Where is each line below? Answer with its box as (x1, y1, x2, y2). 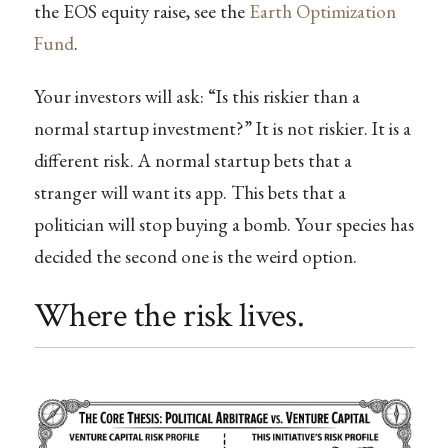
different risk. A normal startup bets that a (33, 148, 352, 174)
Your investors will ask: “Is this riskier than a (33, 84, 360, 110)
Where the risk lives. (33, 294, 305, 339)
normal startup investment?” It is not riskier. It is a (33, 116, 411, 142)
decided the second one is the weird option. (33, 244, 357, 270)
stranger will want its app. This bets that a (33, 180, 346, 206)
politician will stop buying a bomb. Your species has (33, 212, 414, 238)
